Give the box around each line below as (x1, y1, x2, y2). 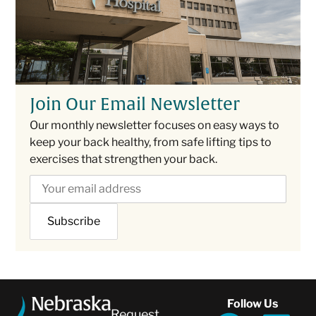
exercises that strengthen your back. (30, 152, 218, 166)
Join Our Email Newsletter (30, 93, 241, 115)
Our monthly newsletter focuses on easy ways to (30, 118, 280, 132)
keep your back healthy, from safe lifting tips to (30, 135, 272, 149)
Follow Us (227, 296, 279, 310)
